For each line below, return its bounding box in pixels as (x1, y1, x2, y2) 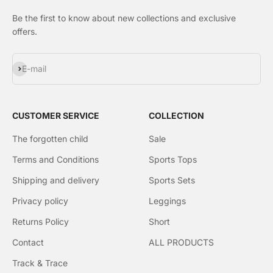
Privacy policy (12, 196, 68, 207)
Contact (12, 237, 44, 248)
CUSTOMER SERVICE (12, 110, 99, 121)
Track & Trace (12, 258, 68, 269)
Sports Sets (149, 175, 195, 186)
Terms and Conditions (12, 154, 99, 165)
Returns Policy (12, 216, 69, 227)
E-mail (22, 63, 46, 74)
